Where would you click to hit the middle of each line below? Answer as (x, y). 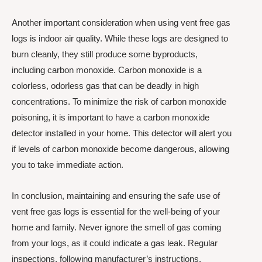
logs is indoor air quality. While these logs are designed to (120, 38)
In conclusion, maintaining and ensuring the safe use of (116, 196)
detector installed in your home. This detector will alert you (122, 133)
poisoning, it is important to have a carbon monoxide (111, 117)
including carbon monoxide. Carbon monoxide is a (107, 70)
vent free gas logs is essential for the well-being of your (116, 212)
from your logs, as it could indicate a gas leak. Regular (115, 243)
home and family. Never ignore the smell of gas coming (116, 227)
